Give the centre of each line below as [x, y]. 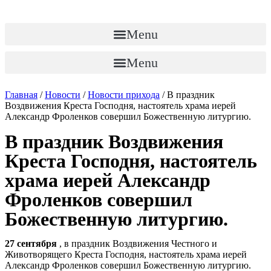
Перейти [22, 9]
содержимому [33, 31]
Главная [21, 95]
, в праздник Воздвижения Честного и [138, 243]
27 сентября [32, 243]
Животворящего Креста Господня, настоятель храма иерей [126, 254]
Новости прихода [124, 95]
